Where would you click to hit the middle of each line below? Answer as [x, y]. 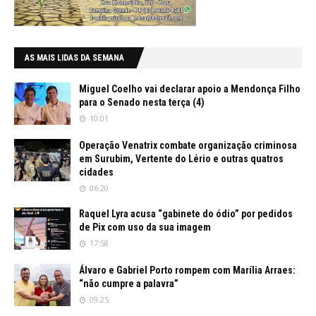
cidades [96, 172]
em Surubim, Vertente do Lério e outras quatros [181, 158]
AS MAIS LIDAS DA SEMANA [74, 57]
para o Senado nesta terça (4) [142, 102]
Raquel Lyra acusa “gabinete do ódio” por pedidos [186, 213]
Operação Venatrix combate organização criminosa [188, 145]
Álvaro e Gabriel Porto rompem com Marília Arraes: [187, 270]
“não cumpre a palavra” [129, 283]
